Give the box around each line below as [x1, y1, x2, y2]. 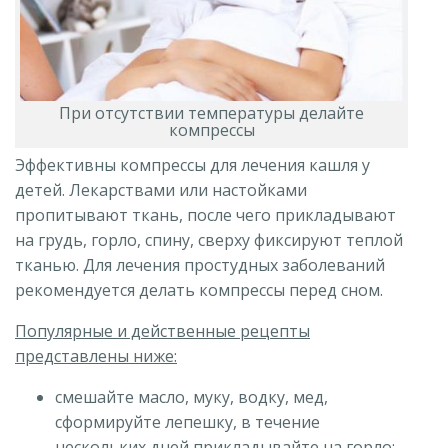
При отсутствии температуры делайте [59, 102, 364, 125]
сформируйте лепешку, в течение [55, 411, 320, 434]
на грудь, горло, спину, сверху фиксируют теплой [15, 229, 403, 252]
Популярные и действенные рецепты [15, 320, 310, 343]
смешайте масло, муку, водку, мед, [55, 386, 328, 409]
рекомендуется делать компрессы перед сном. [15, 279, 383, 302]
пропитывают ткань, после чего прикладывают [15, 204, 396, 227]
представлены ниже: [15, 345, 177, 368]
